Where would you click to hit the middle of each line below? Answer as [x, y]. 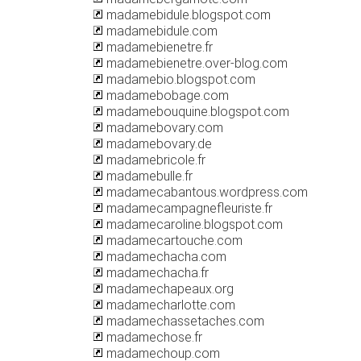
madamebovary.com [163, 128]
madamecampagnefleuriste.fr [188, 208]
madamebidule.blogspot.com [187, 15]
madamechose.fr [153, 337]
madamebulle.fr [148, 176]
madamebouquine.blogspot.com [196, 112]
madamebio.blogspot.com [179, 79]
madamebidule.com [160, 31]
